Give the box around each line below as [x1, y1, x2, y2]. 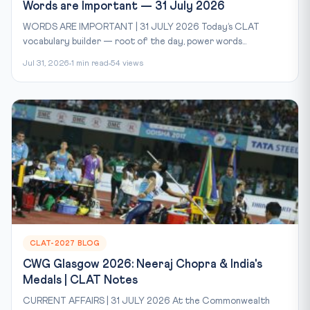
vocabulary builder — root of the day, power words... [23, 37, 246, 46]
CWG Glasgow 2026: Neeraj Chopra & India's [23, 259, 262, 271]
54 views [111, 60, 143, 68]
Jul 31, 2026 [23, 60, 69, 68]
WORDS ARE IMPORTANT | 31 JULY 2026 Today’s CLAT [23, 22, 259, 32]
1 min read [71, 60, 109, 68]
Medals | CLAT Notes [23, 275, 138, 286]
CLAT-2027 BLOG [30, 239, 100, 247]
